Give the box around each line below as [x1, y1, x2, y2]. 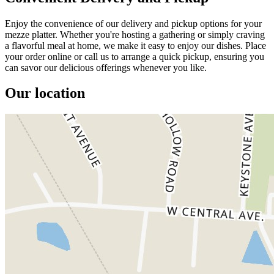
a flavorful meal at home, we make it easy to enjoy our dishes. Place [5, 40, 266, 51]
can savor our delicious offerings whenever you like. [5, 62, 207, 73]
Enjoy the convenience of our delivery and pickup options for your [5, 18, 262, 29]
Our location [5, 85, 85, 102]
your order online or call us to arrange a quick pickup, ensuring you [5, 51, 264, 62]
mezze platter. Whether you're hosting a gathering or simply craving [5, 29, 265, 40]
